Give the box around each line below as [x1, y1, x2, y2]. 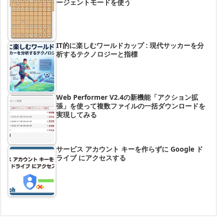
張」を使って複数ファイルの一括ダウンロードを [56, 101, 205, 111]
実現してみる [56, 110, 97, 120]
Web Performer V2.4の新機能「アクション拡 [56, 93, 198, 102]
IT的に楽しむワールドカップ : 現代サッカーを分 [56, 41, 204, 50]
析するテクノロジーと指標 [56, 49, 138, 59]
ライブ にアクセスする [56, 153, 126, 163]
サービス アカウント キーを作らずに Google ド [56, 144, 203, 154]
